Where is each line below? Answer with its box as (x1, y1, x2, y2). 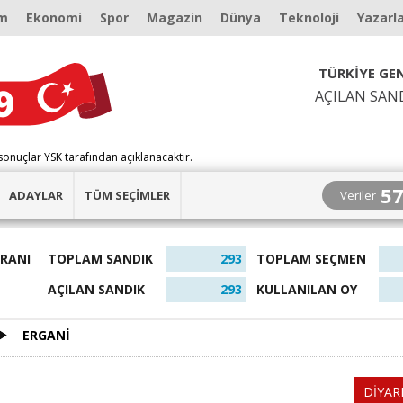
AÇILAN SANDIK (48, 281, 145, 299)
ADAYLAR (9, 187, 63, 204)
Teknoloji (279, 9, 339, 26)
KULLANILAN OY (256, 281, 357, 299)
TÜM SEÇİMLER (85, 187, 170, 204)
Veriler (340, 186, 376, 203)
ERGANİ (22, 327, 70, 345)
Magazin (147, 9, 202, 26)
